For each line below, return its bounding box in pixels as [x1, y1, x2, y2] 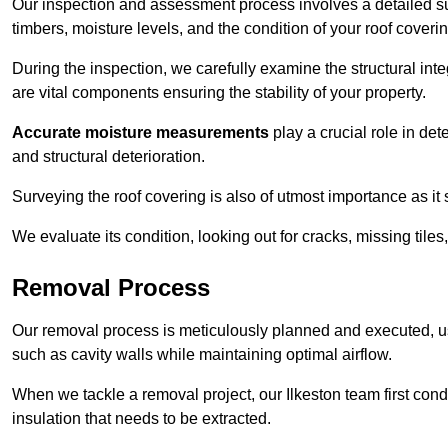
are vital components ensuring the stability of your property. [12, 84, 426, 102]
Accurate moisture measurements [12, 124, 269, 142]
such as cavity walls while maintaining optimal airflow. [12, 346, 392, 364]
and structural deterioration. [12, 148, 205, 166]
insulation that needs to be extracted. [12, 410, 271, 428]
